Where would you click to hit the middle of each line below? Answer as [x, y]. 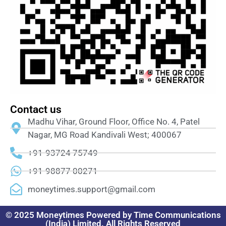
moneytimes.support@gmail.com [92, 189]
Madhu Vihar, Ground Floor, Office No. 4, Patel [114, 121]
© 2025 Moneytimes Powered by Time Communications [113, 215]
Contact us [36, 109]
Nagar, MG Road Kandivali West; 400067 [105, 134]
